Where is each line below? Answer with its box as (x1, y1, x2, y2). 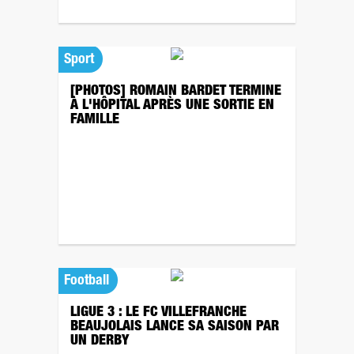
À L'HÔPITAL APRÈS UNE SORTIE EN (70, 99, 274, 113)
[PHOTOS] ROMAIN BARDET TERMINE (70, 85, 281, 99)
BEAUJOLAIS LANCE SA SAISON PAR (70, 320, 279, 334)
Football (64, 274, 109, 288)
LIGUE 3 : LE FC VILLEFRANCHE (70, 306, 247, 320)
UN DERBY (70, 334, 133, 348)
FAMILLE (70, 113, 123, 127)
